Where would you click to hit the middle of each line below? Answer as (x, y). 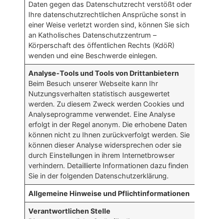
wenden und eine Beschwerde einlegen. (93, 56)
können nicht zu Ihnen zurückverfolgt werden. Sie (109, 135)
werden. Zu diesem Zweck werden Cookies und (107, 104)
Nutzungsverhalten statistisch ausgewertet (99, 94)
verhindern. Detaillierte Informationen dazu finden (109, 166)
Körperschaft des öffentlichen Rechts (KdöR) (102, 45)
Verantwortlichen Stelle (70, 211)
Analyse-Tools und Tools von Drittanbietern (104, 73)
